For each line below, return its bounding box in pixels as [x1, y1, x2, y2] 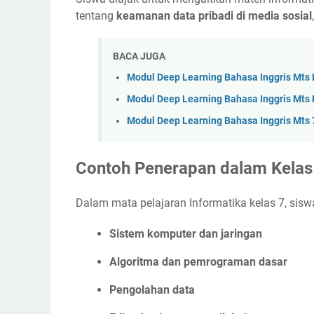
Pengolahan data [109, 282, 195, 296]
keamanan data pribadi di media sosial [116, 8, 312, 22]
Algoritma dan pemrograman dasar [109, 254, 287, 268]
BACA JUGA [113, 50, 165, 62]
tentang [76, 8, 116, 22]
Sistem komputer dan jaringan [109, 226, 262, 240]
